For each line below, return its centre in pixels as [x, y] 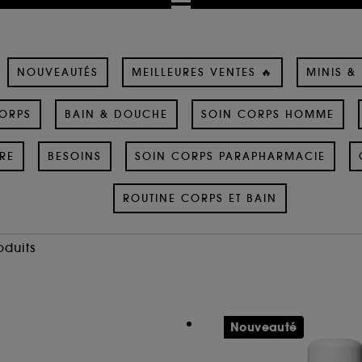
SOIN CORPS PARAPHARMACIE [230, 156]
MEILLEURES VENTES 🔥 [202, 72]
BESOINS [74, 156]
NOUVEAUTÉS [58, 72]
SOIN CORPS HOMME [267, 114]
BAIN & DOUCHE [116, 114]
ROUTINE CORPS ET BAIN [200, 198]
